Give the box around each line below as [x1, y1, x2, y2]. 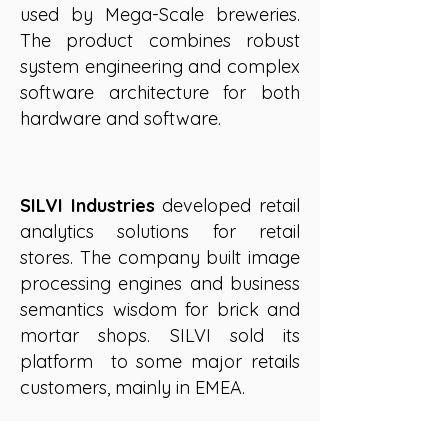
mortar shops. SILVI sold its [20, 324, 300, 347]
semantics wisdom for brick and [20, 298, 300, 321]
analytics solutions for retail [20, 220, 300, 243]
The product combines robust [20, 29, 300, 52]
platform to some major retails [20, 350, 300, 373]
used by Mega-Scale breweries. [20, 3, 300, 26]
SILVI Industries [20, 194, 155, 217]
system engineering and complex [20, 55, 300, 78]
